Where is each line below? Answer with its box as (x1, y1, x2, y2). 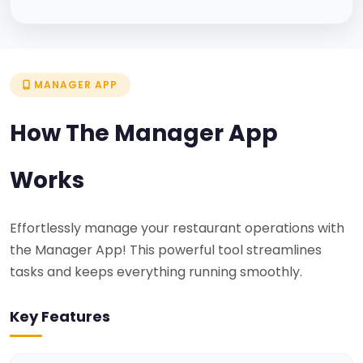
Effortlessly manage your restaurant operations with (10, 218, 344, 237)
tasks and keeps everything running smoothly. (10, 262, 302, 281)
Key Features (10, 305, 110, 327)
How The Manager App (10, 117, 278, 149)
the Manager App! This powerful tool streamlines (10, 240, 322, 259)
